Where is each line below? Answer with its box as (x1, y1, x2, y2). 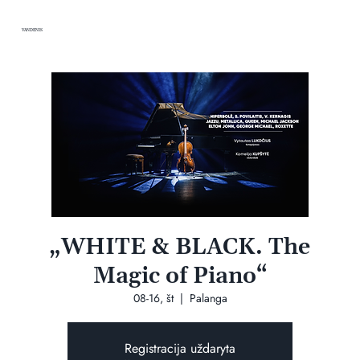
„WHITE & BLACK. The (50, 232, 310, 262)
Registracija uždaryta (125, 338, 235, 358)
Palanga (189, 289, 227, 306)
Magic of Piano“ (92, 261, 268, 291)
